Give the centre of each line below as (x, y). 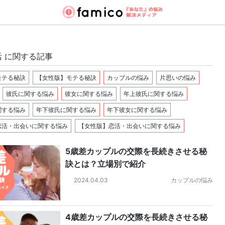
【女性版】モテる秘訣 (66, 78)
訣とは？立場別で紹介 (105, 164)
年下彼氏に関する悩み (66, 110)
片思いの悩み (178, 78)
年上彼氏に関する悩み (154, 94)
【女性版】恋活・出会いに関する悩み (130, 126)
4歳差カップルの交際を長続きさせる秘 (136, 217)
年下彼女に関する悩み (137, 110)
